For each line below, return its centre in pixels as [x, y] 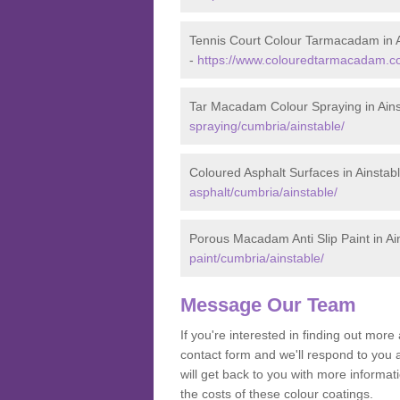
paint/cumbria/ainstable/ [257, 258]
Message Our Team [268, 305]
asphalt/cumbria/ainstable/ [263, 192]
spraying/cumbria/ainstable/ [267, 126]
